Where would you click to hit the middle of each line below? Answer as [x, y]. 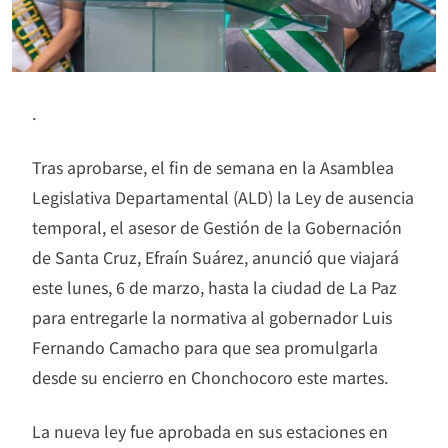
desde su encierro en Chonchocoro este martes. [210, 377]
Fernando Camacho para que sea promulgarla [205, 347]
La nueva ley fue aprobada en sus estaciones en [210, 431]
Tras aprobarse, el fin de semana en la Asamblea [213, 167]
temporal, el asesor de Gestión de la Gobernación [217, 227]
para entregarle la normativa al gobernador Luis [212, 317]
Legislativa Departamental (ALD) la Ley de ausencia [223, 197]
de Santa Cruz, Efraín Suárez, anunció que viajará [215, 257]
